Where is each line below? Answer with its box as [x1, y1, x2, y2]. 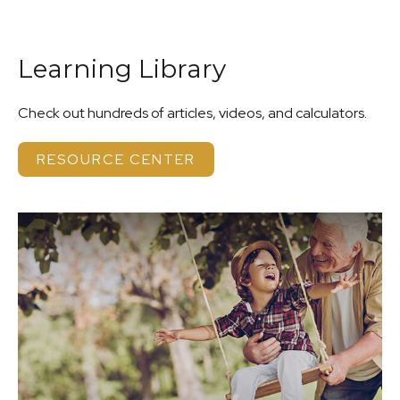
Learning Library [18, 54, 226, 85]
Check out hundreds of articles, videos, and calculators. [18, 104, 367, 123]
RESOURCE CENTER [37, 150, 196, 170]
